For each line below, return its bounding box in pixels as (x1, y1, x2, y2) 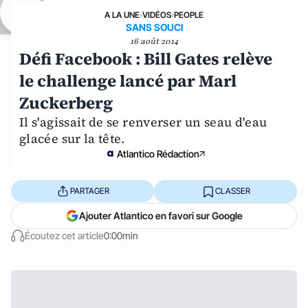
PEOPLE (174, 9, 203, 20)
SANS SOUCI (125, 21, 183, 33)
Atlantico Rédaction (117, 147, 199, 159)
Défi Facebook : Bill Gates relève (19, 47, 272, 70)
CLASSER (214, 186, 250, 197)
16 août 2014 (130, 35, 178, 47)
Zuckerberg (19, 91, 113, 114)
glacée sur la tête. (19, 129, 125, 147)
